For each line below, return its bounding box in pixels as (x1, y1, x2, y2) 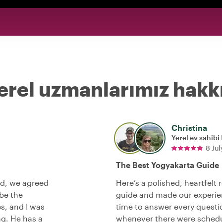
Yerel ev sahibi (171, 133, 221, 142)
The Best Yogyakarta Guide (116, 160, 219, 170)
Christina (171, 123, 207, 133)
